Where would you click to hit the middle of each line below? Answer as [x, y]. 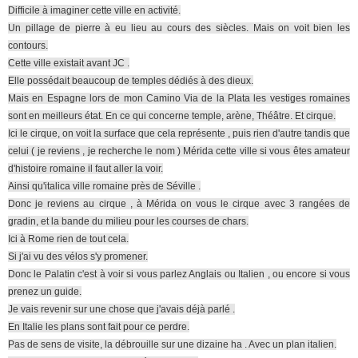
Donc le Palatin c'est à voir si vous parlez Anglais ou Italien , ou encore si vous [179, 274]
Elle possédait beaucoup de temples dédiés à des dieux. [131, 81]
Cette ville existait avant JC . [69, 63]
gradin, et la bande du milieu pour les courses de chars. [128, 221]
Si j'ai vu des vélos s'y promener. [78, 257]
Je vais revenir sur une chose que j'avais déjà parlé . [121, 309]
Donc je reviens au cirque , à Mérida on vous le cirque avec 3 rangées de [179, 204]
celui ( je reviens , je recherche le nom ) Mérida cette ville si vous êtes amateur [179, 151]
